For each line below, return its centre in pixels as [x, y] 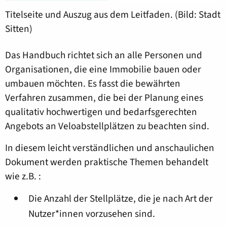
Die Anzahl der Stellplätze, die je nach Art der [121, 199]
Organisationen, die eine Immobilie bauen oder [103, 69]
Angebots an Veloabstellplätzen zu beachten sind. [107, 126]
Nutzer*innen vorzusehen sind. [92, 214]
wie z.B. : [23, 177]
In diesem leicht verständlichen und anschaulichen [110, 148]
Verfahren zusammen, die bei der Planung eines [104, 98]
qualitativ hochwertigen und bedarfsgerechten [101, 112]
